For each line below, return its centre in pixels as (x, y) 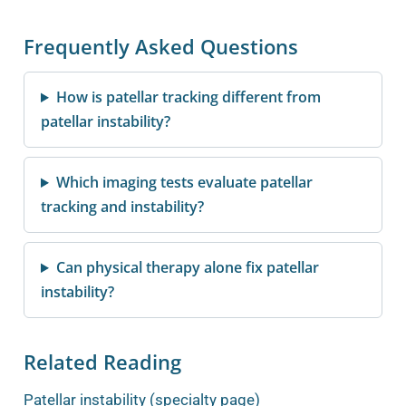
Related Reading (102, 362)
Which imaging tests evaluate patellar (184, 183)
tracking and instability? (122, 207)
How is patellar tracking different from (188, 97)
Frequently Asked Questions (161, 47)
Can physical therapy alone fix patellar (187, 268)
